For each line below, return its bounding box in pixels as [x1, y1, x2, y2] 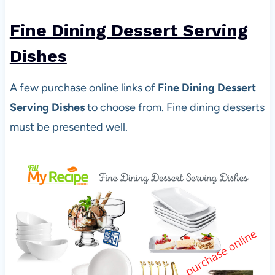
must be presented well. [9, 120, 128, 134]
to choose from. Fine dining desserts [84, 100, 265, 114]
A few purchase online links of [9, 80, 158, 95]
